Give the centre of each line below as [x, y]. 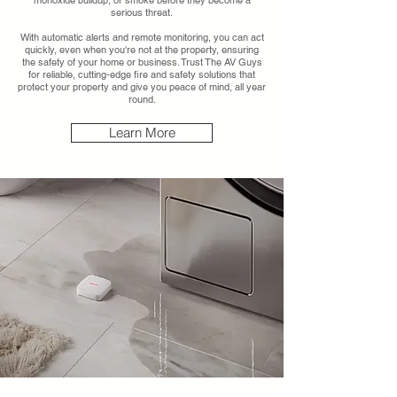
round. [142, 99]
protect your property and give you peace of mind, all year [142, 87]
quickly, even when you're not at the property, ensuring [142, 50]
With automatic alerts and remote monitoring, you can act [142, 37]
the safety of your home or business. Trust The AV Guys [142, 62]
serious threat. [142, 12]
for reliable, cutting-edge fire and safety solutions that [142, 74]
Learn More [142, 132]
